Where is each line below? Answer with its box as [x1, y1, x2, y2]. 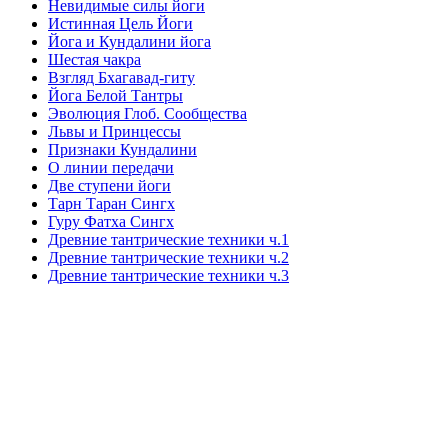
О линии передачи [48, 159, 174, 177]
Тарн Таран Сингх [48, 195, 175, 213]
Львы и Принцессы [48, 123, 181, 141]
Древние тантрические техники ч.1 [48, 231, 289, 249]
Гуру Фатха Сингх [48, 213, 174, 231]
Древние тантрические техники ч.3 [48, 267, 289, 285]
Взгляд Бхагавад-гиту [48, 69, 195, 87]
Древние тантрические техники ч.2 [48, 249, 289, 267]
